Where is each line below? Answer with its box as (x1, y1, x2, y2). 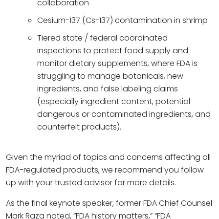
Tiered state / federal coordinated (37, 32, 168, 44)
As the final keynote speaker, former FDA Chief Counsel (6, 197, 212, 209)
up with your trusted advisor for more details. (6, 177, 176, 188)
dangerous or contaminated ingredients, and (37, 109, 211, 120)
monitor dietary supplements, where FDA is (37, 58, 197, 69)
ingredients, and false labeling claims (37, 83, 178, 94)
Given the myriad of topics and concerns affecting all (6, 152, 211, 163)
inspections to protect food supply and (37, 45, 188, 56)
